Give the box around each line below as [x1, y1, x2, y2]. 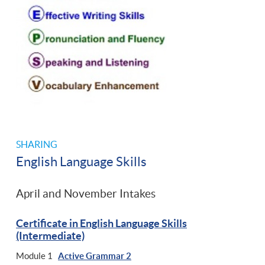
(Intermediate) [16, 229, 85, 242]
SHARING [16, 138, 57, 150]
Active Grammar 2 [58, 250, 131, 261]
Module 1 [16, 250, 58, 261]
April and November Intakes [16, 187, 156, 200]
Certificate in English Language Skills [16, 216, 187, 230]
